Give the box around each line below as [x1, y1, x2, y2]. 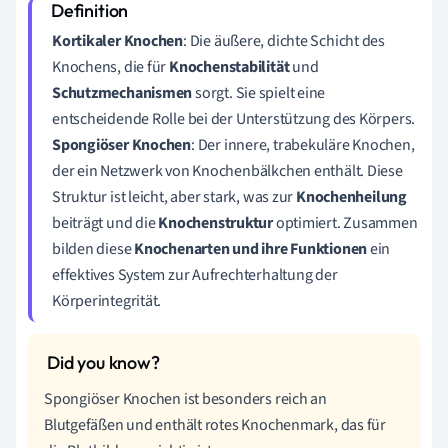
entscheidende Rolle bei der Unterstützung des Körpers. [52, 108, 416, 130]
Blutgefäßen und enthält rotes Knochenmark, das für [44, 414, 386, 436]
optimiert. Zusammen [272, 212, 418, 234]
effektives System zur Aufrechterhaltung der [52, 264, 338, 286]
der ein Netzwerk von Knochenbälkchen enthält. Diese [52, 160, 403, 182]
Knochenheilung [295, 186, 407, 208]
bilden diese [52, 238, 135, 260]
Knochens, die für [52, 56, 170, 78]
